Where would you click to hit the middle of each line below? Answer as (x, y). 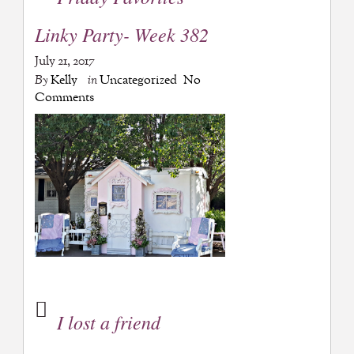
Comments (64, 98)
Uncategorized (138, 81)
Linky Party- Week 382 (121, 34)
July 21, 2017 (64, 62)
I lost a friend (108, 321)
